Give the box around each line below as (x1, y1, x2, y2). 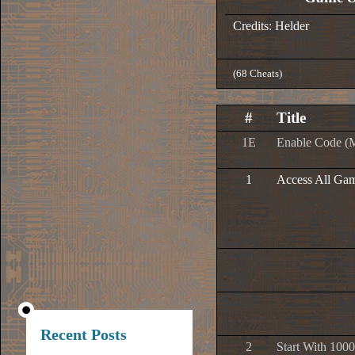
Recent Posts (40, 326, 127, 343)
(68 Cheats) (233, 67, 282, 79)
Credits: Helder (233, 19, 309, 32)
